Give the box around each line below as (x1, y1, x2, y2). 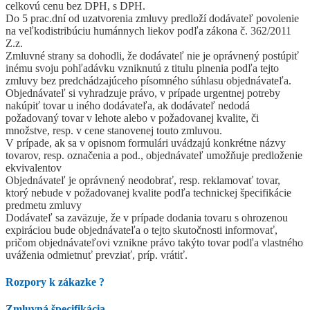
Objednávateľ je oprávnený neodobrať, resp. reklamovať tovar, (6, 174, 280, 186)
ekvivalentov (6, 161, 62, 174)
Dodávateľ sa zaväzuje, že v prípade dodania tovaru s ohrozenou (6, 211, 288, 224)
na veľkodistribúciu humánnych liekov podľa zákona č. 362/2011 (6, 24, 291, 37)
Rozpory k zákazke (6, 276, 99, 289)
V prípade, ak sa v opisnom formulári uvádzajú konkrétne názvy (6, 136, 286, 149)
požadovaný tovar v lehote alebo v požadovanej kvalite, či (6, 111, 259, 124)
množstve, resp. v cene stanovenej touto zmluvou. (6, 124, 222, 136)
